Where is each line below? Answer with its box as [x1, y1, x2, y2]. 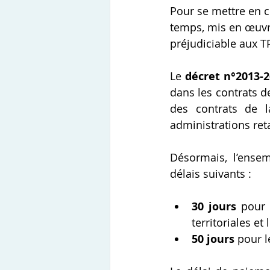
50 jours [192, 231, 234, 247]
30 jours [192, 199, 237, 215]
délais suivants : [170, 166, 251, 181]
